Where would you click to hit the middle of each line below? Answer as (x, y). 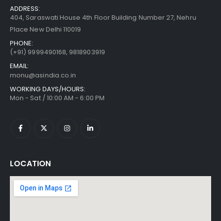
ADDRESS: (25, 8)
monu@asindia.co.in (43, 75)
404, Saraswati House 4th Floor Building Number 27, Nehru (103, 17)
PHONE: (22, 43)
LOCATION (30, 163)
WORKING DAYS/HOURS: (48, 89)
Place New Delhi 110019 (46, 29)
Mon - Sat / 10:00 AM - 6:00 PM (57, 98)
